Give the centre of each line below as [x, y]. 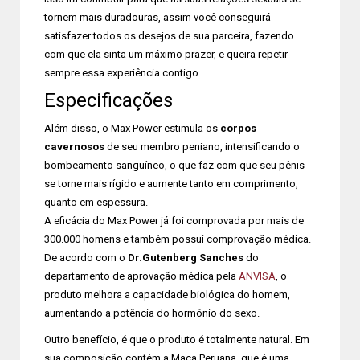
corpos [238, 128]
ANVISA [257, 276]
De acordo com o [86, 258]
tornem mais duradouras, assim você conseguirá [157, 17]
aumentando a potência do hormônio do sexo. [152, 313]
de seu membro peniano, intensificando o [202, 147]
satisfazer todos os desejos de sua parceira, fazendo [169, 36]
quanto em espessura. [96, 202]
